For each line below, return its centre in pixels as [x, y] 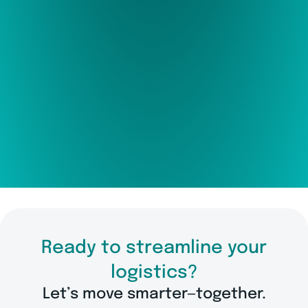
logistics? [154, 272]
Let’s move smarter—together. [154, 294]
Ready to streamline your [154, 247]
